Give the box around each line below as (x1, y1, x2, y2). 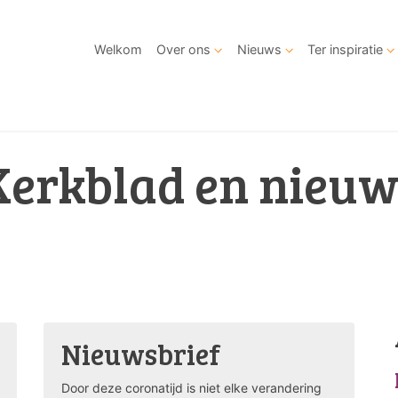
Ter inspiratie (307, 42, 384, 57)
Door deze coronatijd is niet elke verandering (61, 380, 322, 396)
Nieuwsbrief (61, 335, 220, 374)
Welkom (94, 42, 143, 57)
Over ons (156, 42, 211, 57)
